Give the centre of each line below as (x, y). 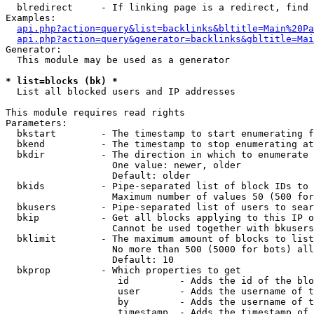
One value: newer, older (123, 165)
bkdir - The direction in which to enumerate (157, 155)
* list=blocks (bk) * (62, 81)
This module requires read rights (95, 112)
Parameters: (36, 123)
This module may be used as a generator (118, 60)
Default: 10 (90, 260)
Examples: (31, 18)
